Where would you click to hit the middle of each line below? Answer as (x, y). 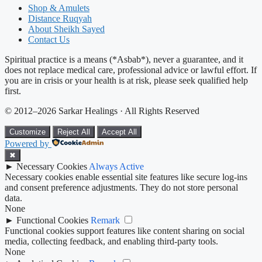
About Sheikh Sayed (66, 29)
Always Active (116, 167)
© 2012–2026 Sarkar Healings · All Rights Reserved (102, 111)
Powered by (27, 144)
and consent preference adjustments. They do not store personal (121, 188)
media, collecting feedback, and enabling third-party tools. (111, 242)
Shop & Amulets (59, 8)
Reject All (74, 132)
